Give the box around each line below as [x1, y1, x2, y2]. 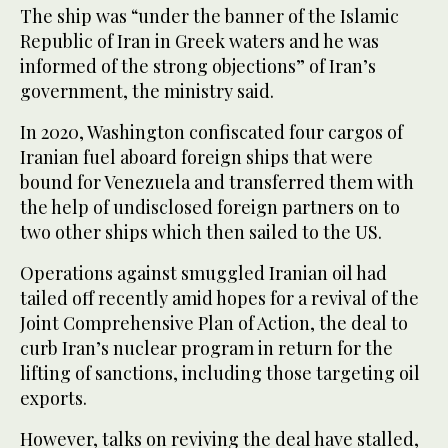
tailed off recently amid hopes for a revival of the [20, 286, 419, 311]
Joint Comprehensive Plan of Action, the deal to [20, 311, 408, 336]
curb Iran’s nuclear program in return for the [20, 336, 393, 361]
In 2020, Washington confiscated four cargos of [20, 120, 403, 145]
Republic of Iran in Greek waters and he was [20, 29, 379, 54]
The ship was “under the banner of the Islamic [20, 4, 399, 29]
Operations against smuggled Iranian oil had [20, 261, 387, 286]
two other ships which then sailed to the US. [20, 220, 382, 245]
